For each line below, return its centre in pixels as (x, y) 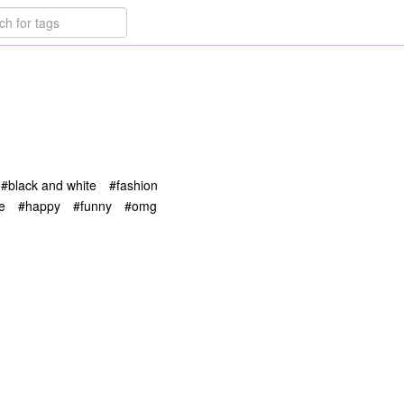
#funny (92, 205)
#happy (39, 205)
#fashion (133, 185)
